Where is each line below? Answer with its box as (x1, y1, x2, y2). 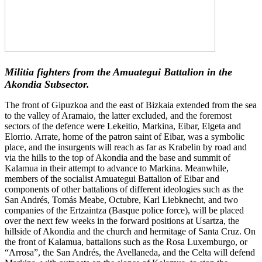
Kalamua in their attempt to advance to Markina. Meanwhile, (5, 163, 229, 173)
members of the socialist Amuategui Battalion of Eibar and (5, 173, 219, 184)
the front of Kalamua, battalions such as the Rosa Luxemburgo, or (5, 236, 247, 247)
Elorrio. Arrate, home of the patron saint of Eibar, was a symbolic (5, 131, 244, 142)
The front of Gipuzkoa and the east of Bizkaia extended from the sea (5, 99, 257, 110)
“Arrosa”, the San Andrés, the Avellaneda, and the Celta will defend (5, 247, 255, 257)
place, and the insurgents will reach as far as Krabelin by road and (5, 142, 247, 152)
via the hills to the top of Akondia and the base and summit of (5, 152, 230, 163)
